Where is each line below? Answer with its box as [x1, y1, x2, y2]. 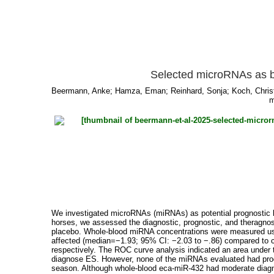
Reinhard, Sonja [171, 86, 228, 96]
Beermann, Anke [51, 86, 111, 96]
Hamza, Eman [115, 86, 166, 96]
